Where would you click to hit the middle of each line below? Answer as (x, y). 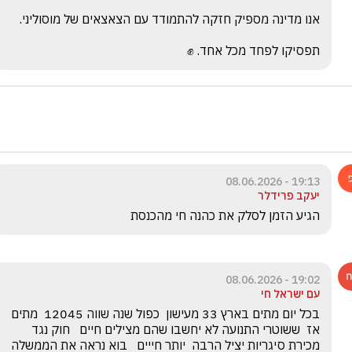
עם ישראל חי (290, 294)
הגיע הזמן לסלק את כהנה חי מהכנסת (225, 215)
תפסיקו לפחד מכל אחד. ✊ (253, 50)
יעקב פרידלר (289, 196)
